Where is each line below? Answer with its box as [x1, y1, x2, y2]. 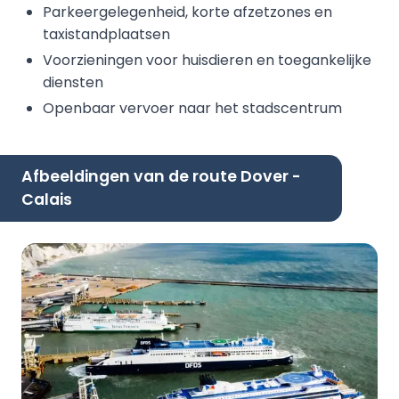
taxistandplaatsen [43, 23, 170, 45]
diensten [43, 71, 103, 93]
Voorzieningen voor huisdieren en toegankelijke [43, 49, 371, 70]
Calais [21, 189, 72, 211]
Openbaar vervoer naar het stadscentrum [43, 97, 342, 118]
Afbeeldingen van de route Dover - [21, 166, 301, 188]
